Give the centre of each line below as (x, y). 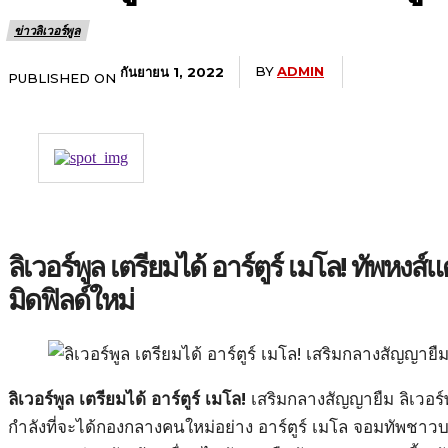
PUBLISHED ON (62, 77)
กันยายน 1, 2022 (172, 71)
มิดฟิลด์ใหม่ (70, 300)
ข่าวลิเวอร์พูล (47, 30)
